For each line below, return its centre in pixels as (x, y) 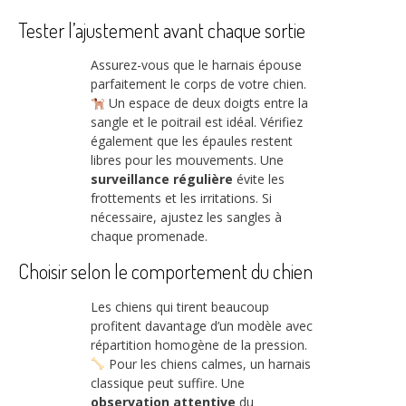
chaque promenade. (149, 237)
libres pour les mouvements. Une (187, 160)
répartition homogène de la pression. (199, 344)
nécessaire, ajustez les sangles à (186, 217)
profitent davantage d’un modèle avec (202, 325)
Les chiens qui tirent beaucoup (180, 306)
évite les (259, 179)
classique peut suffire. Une (168, 382)
